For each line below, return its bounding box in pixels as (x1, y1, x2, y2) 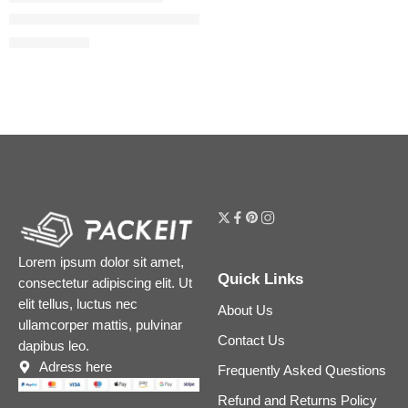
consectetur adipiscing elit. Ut (18, 275, 192, 291)
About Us (218, 303, 273, 319)
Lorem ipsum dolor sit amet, (18, 254, 184, 270)
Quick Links (218, 270, 303, 288)
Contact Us (218, 333, 285, 349)
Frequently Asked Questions (218, 363, 386, 379)
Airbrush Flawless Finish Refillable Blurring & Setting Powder (9, 11, 403, 26)
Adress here (38, 359, 112, 374)
